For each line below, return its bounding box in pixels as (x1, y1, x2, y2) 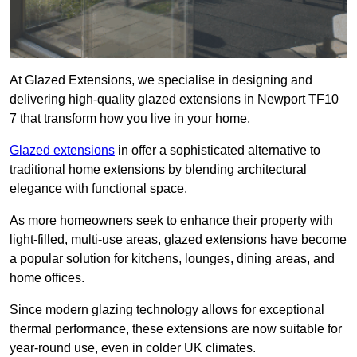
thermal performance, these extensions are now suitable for (10, 322, 342, 336)
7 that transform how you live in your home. (10, 112, 250, 126)
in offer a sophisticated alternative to (115, 143, 320, 158)
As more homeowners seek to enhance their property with (10, 214, 333, 228)
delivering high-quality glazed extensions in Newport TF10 (10, 92, 339, 107)
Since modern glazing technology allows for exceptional (10, 303, 324, 317)
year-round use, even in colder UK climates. (10, 341, 256, 355)
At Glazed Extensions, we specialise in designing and (10, 73, 312, 88)
